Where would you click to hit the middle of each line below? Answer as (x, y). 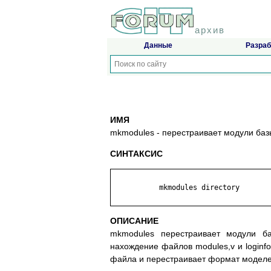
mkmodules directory (176, 188)
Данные (158, 46)
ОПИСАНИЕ (134, 221)
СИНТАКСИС (136, 154)
